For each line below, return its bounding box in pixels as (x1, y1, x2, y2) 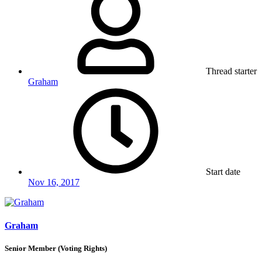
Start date (206, 167, 240, 177)
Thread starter (206, 66, 257, 77)
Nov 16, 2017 (28, 177, 80, 188)
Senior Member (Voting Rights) (5, 243, 107, 253)
